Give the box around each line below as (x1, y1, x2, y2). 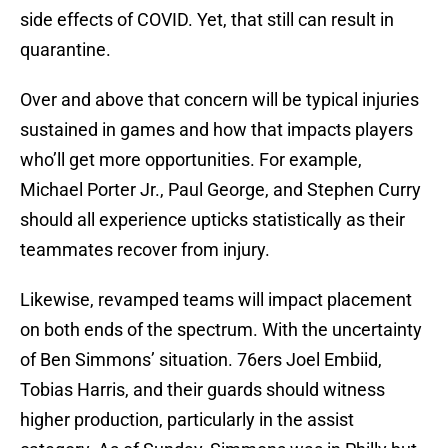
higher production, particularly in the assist (20, 409, 354, 431)
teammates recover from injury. (20, 239, 270, 261)
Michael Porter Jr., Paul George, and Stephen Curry (20, 179, 421, 201)
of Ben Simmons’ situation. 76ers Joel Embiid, (20, 349, 382, 371)
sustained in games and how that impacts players (20, 119, 413, 141)
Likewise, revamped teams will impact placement (20, 289, 412, 311)
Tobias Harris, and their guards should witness (20, 379, 385, 401)
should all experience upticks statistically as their (20, 209, 405, 231)
